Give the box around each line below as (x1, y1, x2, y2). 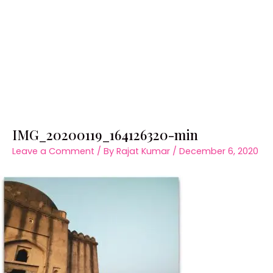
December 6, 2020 (179, 144, 258, 157)
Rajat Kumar (116, 144, 172, 157)
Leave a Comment (12, 144, 94, 157)
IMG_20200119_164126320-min (12, 125, 198, 143)
